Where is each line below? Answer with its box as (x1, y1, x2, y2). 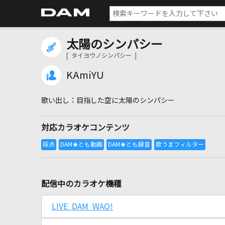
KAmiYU (66, 70, 104, 80)
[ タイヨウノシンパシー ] (66, 53, 137, 59)
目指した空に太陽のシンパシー (76, 97, 175, 104)
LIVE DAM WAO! (52, 202, 113, 210)
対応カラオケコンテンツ (41, 124, 130, 132)
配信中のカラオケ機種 (41, 180, 122, 188)
